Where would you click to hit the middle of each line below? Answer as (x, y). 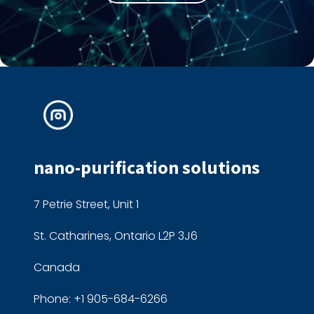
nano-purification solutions (147, 168)
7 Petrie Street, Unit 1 (86, 205)
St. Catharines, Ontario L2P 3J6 (116, 236)
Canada (57, 268)
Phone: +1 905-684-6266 (101, 299)
